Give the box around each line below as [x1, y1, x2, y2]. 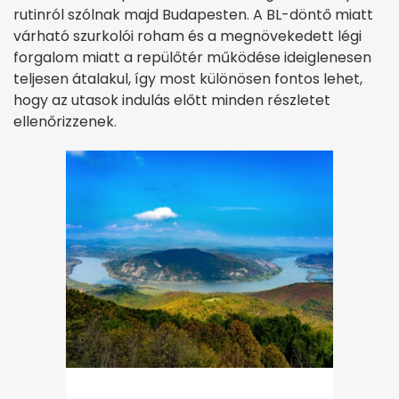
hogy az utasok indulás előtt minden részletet [13, 90, 330, 111]
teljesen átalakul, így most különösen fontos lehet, [13, 69, 362, 90]
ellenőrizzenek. [13, 111, 117, 133]
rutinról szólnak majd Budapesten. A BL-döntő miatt [13, 4, 373, 26]
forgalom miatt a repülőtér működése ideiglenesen [13, 47, 371, 69]
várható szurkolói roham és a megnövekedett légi [13, 26, 362, 47]
